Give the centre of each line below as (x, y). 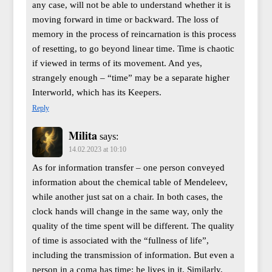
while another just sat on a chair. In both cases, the (127, 197)
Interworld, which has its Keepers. (97, 93)
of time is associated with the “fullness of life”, (120, 241)
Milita (83, 136)
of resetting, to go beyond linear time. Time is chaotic (133, 49)
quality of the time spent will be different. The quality (133, 226)
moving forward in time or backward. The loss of (125, 20)
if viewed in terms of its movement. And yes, (117, 63)
